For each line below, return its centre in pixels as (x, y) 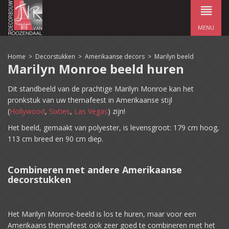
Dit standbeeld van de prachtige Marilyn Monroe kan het (101, 89)
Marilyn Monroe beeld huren (96, 69)
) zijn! (117, 111)
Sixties (60, 111)
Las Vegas (91, 111)
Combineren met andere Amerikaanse (95, 170)
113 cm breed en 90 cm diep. (55, 139)
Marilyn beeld (174, 56)
